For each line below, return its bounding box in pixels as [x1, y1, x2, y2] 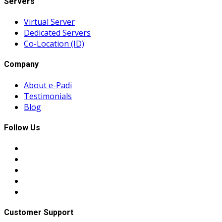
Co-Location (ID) [24, 38, 84, 50]
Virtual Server [24, 16, 75, 28]
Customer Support [4, 208, 73, 218]
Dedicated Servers [24, 27, 91, 39]
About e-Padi [24, 79, 72, 91]
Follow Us [4, 122, 40, 132]
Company [4, 59, 39, 69]
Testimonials [24, 90, 72, 102]
